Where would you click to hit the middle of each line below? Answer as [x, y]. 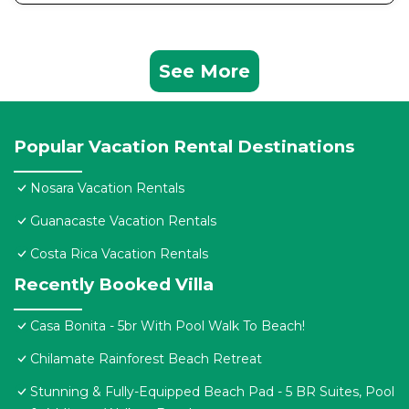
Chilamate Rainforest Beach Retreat [146, 359]
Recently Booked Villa [114, 285]
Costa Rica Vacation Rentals [119, 254]
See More [204, 72]
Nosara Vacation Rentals [107, 189]
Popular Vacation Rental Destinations [184, 147]
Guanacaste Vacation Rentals [123, 221]
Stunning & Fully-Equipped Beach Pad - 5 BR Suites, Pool [212, 392]
